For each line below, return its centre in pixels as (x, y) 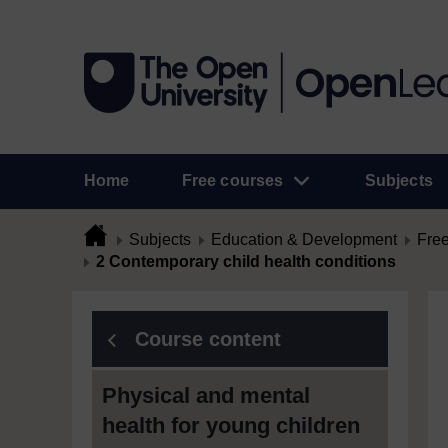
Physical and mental (206, 395)
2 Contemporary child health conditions (246, 261)
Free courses (232, 180)
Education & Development (304, 239)
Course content (208, 339)
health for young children (231, 425)
